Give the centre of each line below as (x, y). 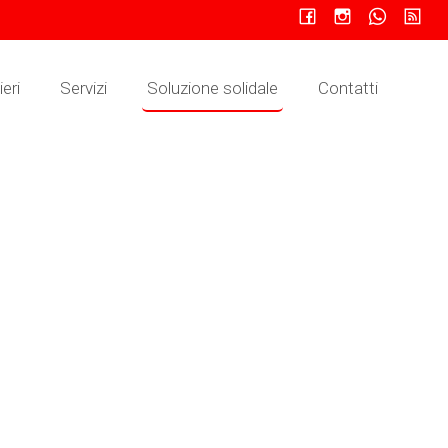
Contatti (348, 88)
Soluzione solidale (212, 88)
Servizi (83, 88)
